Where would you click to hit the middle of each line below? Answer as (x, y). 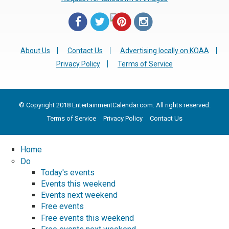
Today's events (68, 172)
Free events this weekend (87, 218)
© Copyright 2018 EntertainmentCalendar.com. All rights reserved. (114, 105)
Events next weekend (79, 195)
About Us (35, 51)
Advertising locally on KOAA (164, 51)
